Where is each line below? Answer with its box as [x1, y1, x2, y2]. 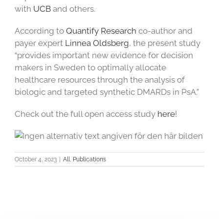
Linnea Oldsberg [65, 38, 129, 48]
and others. [51, 4, 95, 14]
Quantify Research [66, 26, 136, 36]
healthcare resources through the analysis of [15, 75, 185, 85]
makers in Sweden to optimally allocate [15, 63, 166, 73]
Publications [73, 156, 106, 163]
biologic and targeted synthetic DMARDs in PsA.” [15, 87, 199, 97]
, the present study [129, 38, 200, 48]
